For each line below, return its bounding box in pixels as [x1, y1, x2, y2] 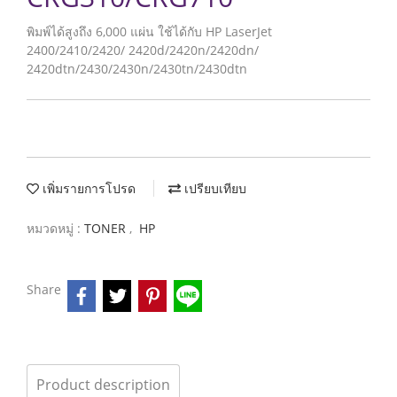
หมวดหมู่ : [27, 220, 84, 237]
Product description [36, 375, 170, 394]
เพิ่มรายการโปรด [39, 180, 136, 197]
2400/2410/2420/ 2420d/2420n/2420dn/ [27, 42, 259, 58]
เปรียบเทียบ [181, 180, 246, 197]
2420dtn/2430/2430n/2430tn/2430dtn [27, 60, 247, 77]
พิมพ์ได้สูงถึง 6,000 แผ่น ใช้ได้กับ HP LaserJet [27, 23, 272, 40]
